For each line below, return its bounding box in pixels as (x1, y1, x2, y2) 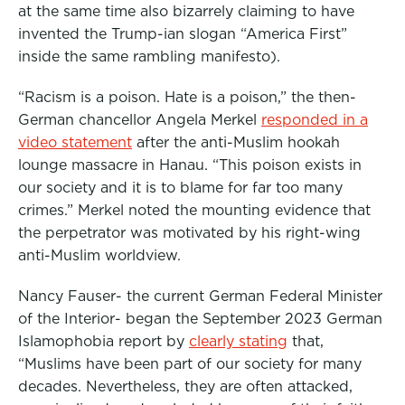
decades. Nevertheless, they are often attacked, (18, 378, 353, 395)
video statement (18, 134, 132, 151)
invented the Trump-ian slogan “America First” (18, 25, 347, 42)
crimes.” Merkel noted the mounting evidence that (18, 202, 371, 219)
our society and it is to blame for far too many (18, 179, 343, 196)
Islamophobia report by (18, 333, 189, 350)
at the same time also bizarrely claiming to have (18, 3, 354, 20)
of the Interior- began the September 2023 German (18, 310, 382, 327)
